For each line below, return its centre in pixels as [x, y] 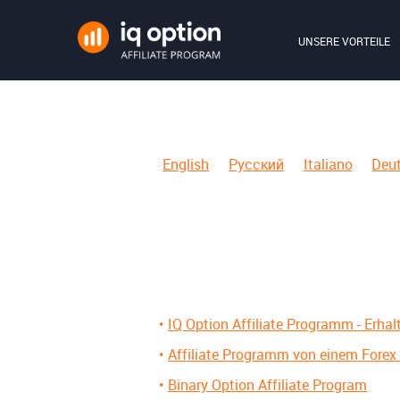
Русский [256, 164]
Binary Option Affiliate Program [267, 385]
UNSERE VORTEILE [344, 41]
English [186, 164]
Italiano [328, 164]
